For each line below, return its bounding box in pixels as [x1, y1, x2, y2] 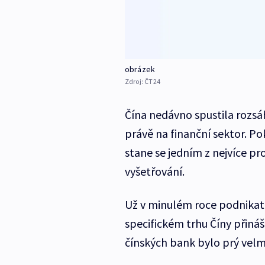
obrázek [124, 64, 156, 75]
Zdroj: [124, 77, 145, 86]
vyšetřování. [124, 164, 185, 179]
